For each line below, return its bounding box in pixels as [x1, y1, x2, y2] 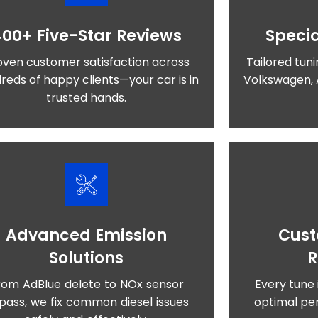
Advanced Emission [6, 224, 168, 246]
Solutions [49, 247, 124, 269]
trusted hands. [46, 89, 127, 106]
